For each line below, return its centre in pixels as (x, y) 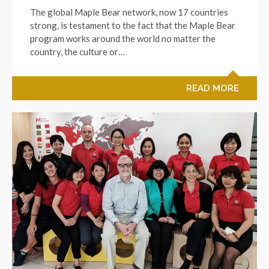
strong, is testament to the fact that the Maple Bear (133, 26)
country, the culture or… (77, 52)
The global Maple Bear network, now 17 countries (129, 12)
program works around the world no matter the (123, 39)
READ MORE (213, 89)
